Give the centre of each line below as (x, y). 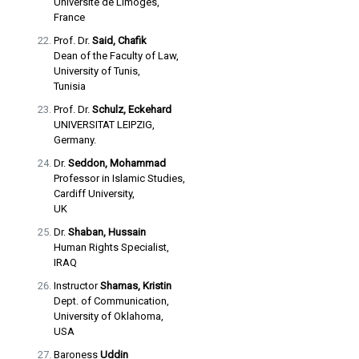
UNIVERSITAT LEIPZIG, (104, 125)
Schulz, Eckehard (131, 109)
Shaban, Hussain (107, 232)
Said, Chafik (119, 40)
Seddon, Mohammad (117, 163)
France (69, 17)
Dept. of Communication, (111, 301)
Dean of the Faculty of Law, (116, 56)
